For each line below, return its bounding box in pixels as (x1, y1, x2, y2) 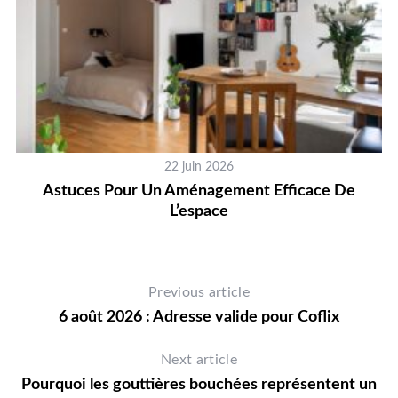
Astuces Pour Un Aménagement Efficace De (43, 182, 356, 199)
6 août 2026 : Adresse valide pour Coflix (59, 308, 339, 325)
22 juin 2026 (164, 160, 235, 173)
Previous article (147, 284, 251, 299)
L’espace (170, 203, 229, 219)
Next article (161, 352, 237, 367)
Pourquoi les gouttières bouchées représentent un (21, 376, 377, 393)
